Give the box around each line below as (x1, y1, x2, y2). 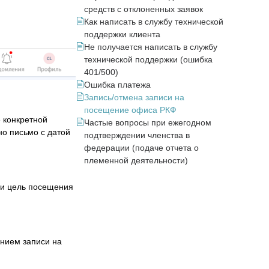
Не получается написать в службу (84, 42, 217, 52)
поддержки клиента (84, 29, 160, 39)
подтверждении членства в (84, 130, 190, 140)
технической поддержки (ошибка (84, 55, 213, 64)
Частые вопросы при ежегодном (84, 118, 211, 127)
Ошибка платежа (84, 80, 151, 89)
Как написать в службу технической (84, 17, 223, 26)
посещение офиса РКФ (84, 105, 177, 115)
